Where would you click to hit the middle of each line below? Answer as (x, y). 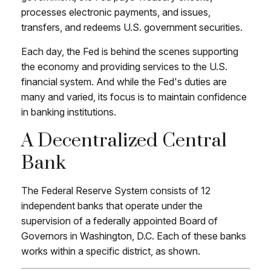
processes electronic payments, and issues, (116, 12)
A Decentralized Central (124, 140)
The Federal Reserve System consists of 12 (116, 190)
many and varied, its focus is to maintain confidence (134, 96)
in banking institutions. (69, 112)
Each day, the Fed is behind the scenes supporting (130, 51)
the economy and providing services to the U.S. (124, 66)
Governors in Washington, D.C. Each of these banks (134, 236)
